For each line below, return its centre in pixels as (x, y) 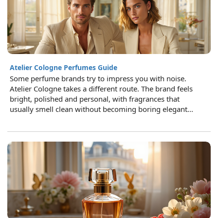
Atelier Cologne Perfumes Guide (64, 67)
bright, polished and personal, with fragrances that (95, 99)
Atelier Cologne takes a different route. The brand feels (101, 89)
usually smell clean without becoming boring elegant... (101, 109)
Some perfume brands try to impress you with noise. (98, 78)
